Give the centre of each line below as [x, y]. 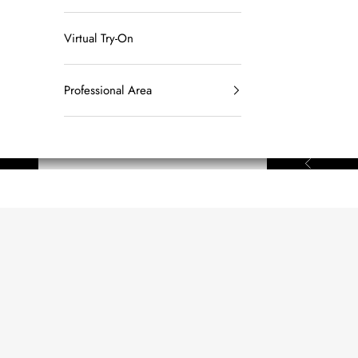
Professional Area [108, 91]
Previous [321, 162]
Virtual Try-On [99, 39]
